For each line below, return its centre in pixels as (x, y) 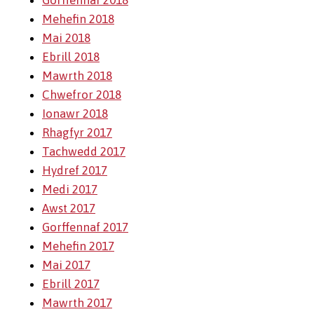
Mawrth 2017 (77, 303)
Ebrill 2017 (71, 284)
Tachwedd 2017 (84, 151)
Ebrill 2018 (71, 57)
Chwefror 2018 (82, 95)
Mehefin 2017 (78, 246)
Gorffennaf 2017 (85, 227)
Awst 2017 (69, 208)
